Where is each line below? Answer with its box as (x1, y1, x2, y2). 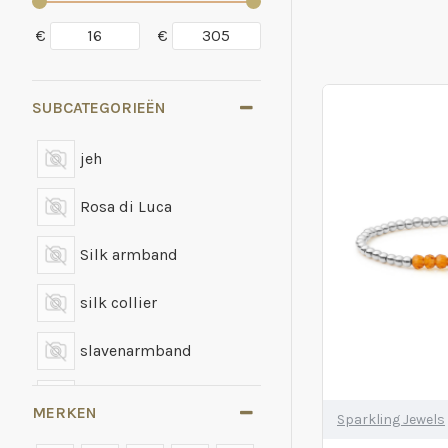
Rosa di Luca (80, 197, 172, 216)
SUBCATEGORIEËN (32, 98, 166, 117)
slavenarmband (80, 341, 192, 360)
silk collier (80, 293, 157, 312)
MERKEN (32, 403, 97, 422)
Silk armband (80, 245, 178, 264)
